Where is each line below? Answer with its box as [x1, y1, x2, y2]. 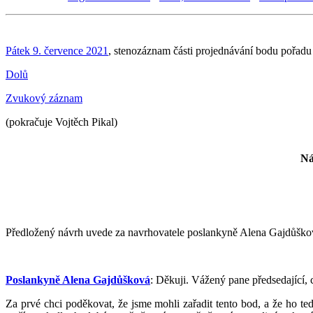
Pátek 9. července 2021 [6, 44, 108, 57]
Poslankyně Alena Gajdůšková [6, 273, 150, 286]
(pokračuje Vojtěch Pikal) [6, 115, 117, 128]
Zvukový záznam [6, 92, 82, 104]
